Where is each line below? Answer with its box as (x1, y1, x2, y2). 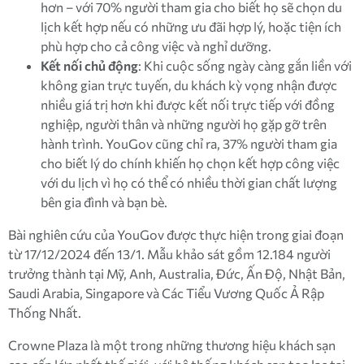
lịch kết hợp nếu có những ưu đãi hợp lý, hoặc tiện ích (41, 19, 341, 35)
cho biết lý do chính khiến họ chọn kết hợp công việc (41, 155, 340, 171)
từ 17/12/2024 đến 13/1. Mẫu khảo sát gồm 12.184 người (8, 246, 331, 262)
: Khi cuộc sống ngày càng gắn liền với (138, 58, 352, 74)
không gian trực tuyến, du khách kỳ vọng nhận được (41, 77, 337, 93)
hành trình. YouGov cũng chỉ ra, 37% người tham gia (41, 136, 337, 152)
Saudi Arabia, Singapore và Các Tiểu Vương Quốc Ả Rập (8, 285, 324, 301)
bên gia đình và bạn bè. (41, 194, 167, 210)
